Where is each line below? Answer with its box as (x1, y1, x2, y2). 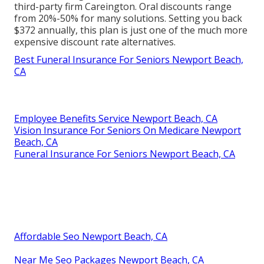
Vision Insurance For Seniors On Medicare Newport (14, 124, 241, 137)
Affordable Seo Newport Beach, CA (14, 230, 167, 243)
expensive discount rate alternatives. (14, 35, 176, 49)
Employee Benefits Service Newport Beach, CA (14, 112, 217, 126)
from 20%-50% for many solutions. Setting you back (14, 12, 242, 25)
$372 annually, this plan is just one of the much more (14, 24, 247, 37)
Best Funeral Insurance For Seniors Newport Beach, (14, 53, 243, 67)
